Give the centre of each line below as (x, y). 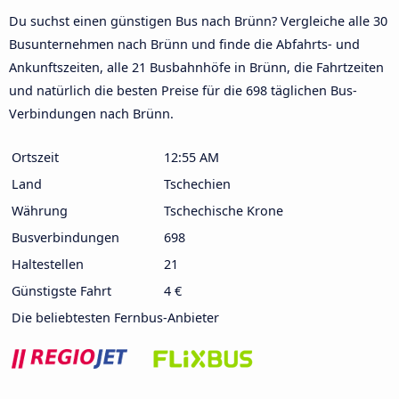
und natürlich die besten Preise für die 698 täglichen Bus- (183, 90)
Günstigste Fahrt (61, 290)
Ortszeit (35, 157)
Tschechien (197, 183)
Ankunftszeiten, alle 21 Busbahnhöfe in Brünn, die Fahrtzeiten (196, 67)
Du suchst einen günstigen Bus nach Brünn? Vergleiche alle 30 (198, 20)
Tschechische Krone (224, 210)
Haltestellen (48, 264)
